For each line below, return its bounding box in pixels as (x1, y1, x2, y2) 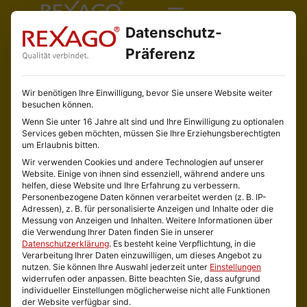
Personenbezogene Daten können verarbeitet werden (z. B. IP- (22, 192, 267, 202)
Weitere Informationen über (166, 215, 273, 225)
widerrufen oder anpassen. (22, 273, 127, 284)
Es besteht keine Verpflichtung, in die (113, 238, 256, 249)
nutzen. (22, 262, 51, 272)
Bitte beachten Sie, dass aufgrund (129, 273, 260, 284)
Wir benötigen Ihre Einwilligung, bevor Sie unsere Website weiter (22, 88, 273, 98)
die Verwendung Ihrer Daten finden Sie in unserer (22, 227, 214, 237)
